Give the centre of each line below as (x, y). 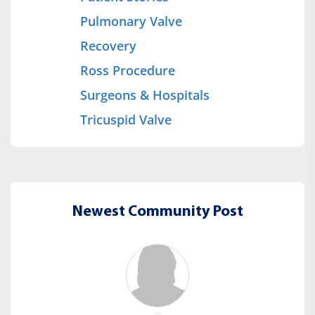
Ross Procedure (128, 70)
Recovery (108, 45)
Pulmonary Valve (131, 21)
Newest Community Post (157, 212)
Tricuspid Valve (126, 119)
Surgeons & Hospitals (145, 95)
